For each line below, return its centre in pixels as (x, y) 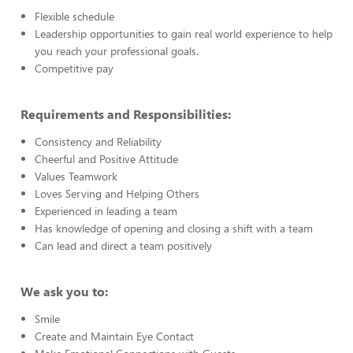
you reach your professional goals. (117, 51)
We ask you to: (64, 291)
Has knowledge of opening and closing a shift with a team (174, 228)
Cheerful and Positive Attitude (106, 159)
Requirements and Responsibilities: (126, 114)
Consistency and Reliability (98, 141)
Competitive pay (74, 68)
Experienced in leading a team (106, 211)
